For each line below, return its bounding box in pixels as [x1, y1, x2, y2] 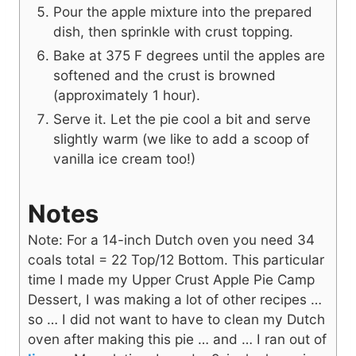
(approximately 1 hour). [53, 87, 200, 104]
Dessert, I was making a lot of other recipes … [28, 291, 322, 308]
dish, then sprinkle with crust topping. [53, 23, 293, 41]
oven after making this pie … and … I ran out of [28, 331, 327, 348]
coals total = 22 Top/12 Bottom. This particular [28, 251, 324, 269]
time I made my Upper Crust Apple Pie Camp [28, 271, 315, 288]
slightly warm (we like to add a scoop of [53, 130, 309, 148]
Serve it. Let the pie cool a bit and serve [53, 110, 311, 128]
